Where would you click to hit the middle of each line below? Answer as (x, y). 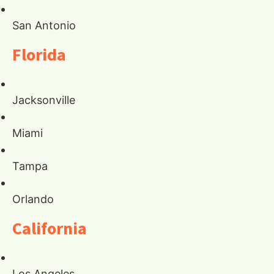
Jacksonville (44, 100)
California (50, 228)
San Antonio (44, 26)
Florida (39, 55)
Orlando (33, 199)
